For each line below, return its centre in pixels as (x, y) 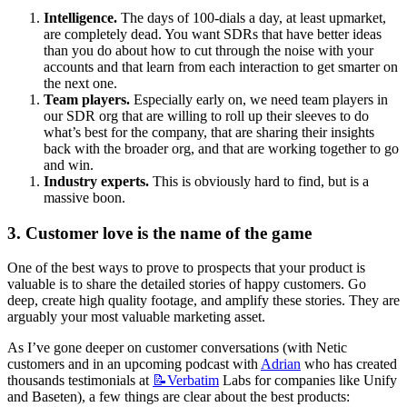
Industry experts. (96, 181)
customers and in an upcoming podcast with (134, 364)
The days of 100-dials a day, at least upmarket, (252, 17)
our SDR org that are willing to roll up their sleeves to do (206, 115)
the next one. (80, 83)
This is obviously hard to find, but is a (259, 181)
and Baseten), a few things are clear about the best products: (179, 397)
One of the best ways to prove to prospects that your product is (186, 268)
